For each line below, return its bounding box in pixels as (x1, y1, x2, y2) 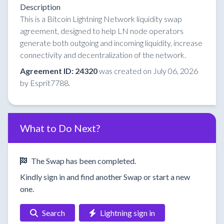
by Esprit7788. (20, 78, 70, 88)
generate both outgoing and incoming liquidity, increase (20, 38, 202, 48)
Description (20, 2, 60, 12)
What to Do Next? (20, 122, 100, 134)
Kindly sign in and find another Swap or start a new (20, 172, 190, 182)
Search (42, 208, 65, 218)
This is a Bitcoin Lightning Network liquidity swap (20, 14, 182, 24)
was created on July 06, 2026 (99, 66, 198, 76)
